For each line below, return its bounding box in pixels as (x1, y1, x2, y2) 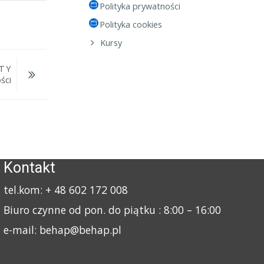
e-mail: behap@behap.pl (3, 223, 121, 237)
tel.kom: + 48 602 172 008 (3, 183, 128, 197)
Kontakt (3, 159, 55, 177)
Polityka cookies (99, 19, 162, 31)
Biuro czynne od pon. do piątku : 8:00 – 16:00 (3, 203, 224, 217)
